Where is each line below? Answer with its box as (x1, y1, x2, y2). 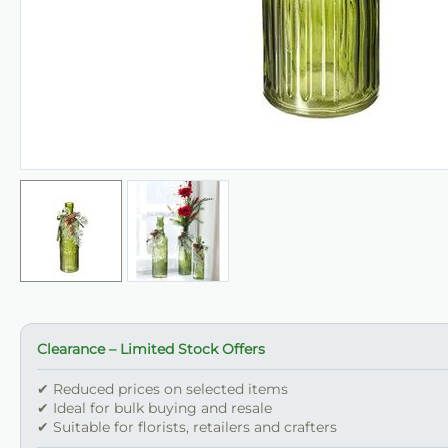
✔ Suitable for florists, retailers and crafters (37, 418, 337, 437)
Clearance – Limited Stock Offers (37, 340, 265, 359)
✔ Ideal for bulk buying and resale (37, 399, 272, 418)
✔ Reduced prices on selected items (37, 380, 288, 399)
